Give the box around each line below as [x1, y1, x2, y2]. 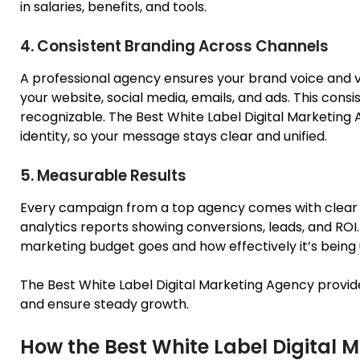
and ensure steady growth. [20, 294, 189, 313]
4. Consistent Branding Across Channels [20, 35, 329, 57]
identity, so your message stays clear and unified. [20, 126, 327, 145]
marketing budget [20, 236, 138, 256]
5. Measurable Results [20, 164, 186, 186]
